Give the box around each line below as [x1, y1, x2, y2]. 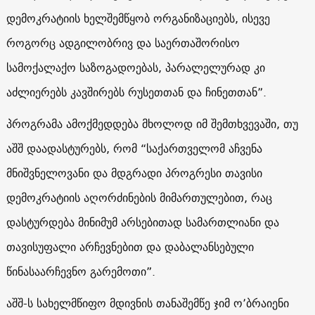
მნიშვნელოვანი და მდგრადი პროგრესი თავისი [6, 162, 262, 183]
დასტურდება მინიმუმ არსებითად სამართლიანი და [6, 212, 279, 232]
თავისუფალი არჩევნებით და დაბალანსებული [6, 236, 254, 257]
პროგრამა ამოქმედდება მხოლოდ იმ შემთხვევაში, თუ [6, 113, 298, 134]
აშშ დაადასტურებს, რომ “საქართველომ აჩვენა [6, 138, 262, 158]
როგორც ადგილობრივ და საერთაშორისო [6, 32, 240, 53]
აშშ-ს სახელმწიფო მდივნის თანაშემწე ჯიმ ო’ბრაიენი [6, 292, 289, 313]
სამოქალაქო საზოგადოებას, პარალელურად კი [6, 57, 265, 77]
